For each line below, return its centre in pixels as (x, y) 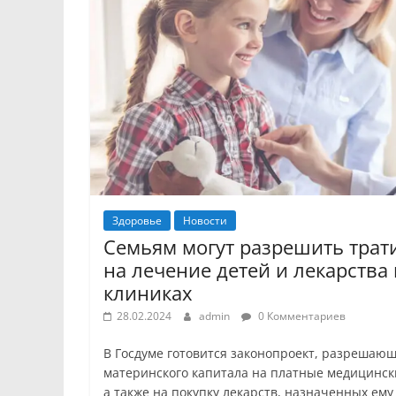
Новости (205, 221)
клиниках (148, 293)
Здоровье (137, 221)
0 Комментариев (301, 316)
